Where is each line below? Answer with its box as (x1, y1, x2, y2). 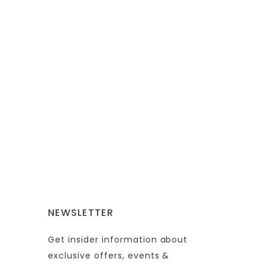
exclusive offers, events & (48, 250, 170, 262)
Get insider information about (48, 234, 188, 246)
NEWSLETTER (48, 206, 114, 220)
